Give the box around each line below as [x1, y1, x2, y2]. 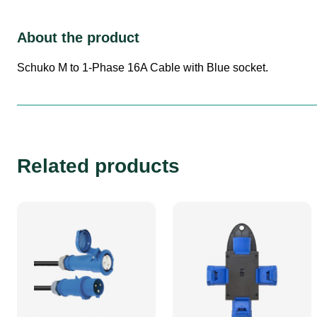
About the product [17, 29, 139, 45]
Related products [17, 154, 180, 177]
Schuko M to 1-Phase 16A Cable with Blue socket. [17, 61, 268, 74]
